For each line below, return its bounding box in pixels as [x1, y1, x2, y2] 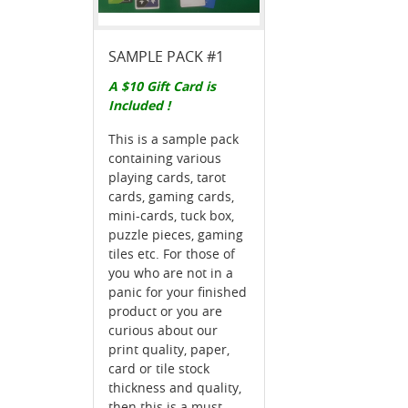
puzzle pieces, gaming [108, 226, 243, 244]
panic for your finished [108, 283, 247, 301]
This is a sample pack [108, 130, 239, 148]
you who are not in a [108, 264, 233, 282]
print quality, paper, [108, 341, 229, 359]
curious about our [108, 321, 218, 340]
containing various [108, 149, 221, 168]
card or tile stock [108, 360, 209, 378]
